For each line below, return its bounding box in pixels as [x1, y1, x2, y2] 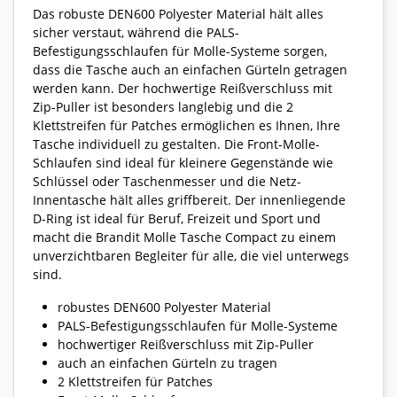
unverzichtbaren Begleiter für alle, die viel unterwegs [33, 247, 349, 265]
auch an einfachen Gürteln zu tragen [58, 354, 277, 372]
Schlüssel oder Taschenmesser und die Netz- [33, 173, 301, 191]
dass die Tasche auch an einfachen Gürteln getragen [33, 61, 347, 79]
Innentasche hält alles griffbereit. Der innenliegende [33, 191, 346, 209]
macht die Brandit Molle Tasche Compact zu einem [33, 229, 336, 246]
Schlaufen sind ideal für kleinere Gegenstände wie [33, 154, 333, 172]
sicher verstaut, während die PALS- [33, 24, 239, 42]
